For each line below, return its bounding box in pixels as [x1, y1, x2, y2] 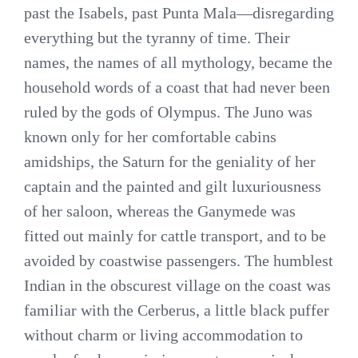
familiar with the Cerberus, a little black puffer [24, 300, 329, 319]
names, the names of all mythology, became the [24, 53, 332, 71]
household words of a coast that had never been [24, 78, 330, 96]
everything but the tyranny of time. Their [24, 28, 290, 46]
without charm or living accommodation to [24, 325, 303, 344]
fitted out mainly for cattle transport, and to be [24, 226, 326, 245]
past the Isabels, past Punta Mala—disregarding [24, 3, 334, 22]
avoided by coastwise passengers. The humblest [24, 251, 333, 269]
